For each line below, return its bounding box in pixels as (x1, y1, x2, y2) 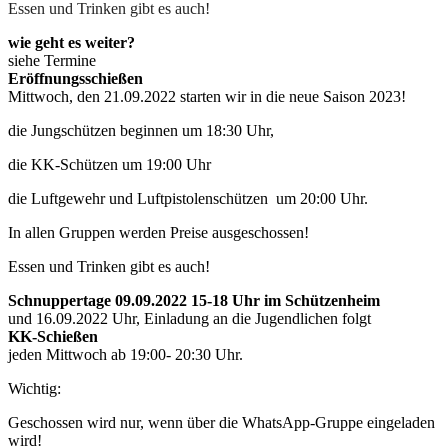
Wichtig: (8, 380, 61, 398)
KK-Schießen (8, 328, 98, 346)
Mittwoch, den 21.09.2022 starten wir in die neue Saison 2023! (8, 88, 406, 106)
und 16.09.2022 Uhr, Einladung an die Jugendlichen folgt (8, 310, 371, 328)
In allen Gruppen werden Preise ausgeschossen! (8, 224, 309, 242)
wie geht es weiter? (8, 34, 135, 52)
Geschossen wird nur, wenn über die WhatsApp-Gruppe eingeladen (8, 414, 435, 432)
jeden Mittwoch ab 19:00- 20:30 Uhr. (8, 346, 243, 364)
